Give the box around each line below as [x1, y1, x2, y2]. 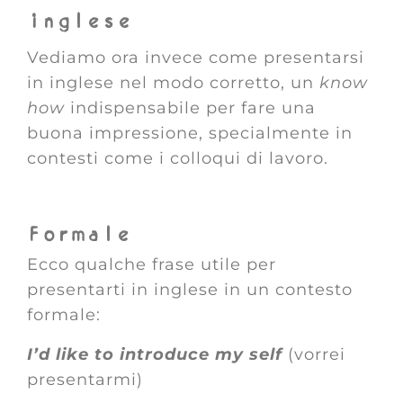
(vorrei [288, 345, 345, 364]
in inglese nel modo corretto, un [27, 73, 319, 93]
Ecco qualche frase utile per [27, 255, 276, 274]
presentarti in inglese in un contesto [27, 280, 353, 300]
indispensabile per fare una [65, 98, 316, 118]
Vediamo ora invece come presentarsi [27, 48, 364, 67]
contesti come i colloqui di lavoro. [27, 148, 328, 168]
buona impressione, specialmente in [27, 123, 353, 143]
